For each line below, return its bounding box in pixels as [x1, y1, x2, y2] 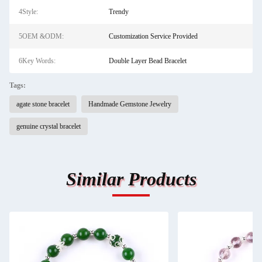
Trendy [108, 8, 129, 16]
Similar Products [65, 168, 196, 189]
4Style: [19, 8, 38, 16]
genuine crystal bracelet [16, 122, 81, 130]
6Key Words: [19, 57, 56, 65]
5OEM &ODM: [19, 32, 64, 40]
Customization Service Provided [108, 32, 198, 40]
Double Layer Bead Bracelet [108, 57, 187, 65]
